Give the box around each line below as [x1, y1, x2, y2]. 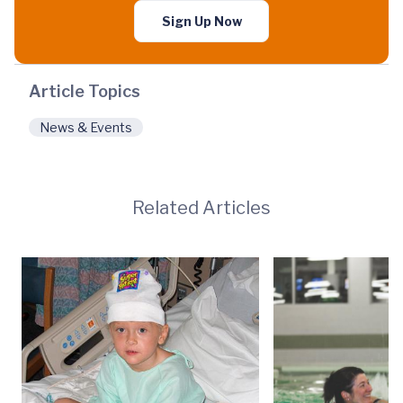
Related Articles [132, 197, 271, 219]
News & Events [40, 120, 132, 135]
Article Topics [29, 82, 140, 101]
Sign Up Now [161, 13, 242, 29]
